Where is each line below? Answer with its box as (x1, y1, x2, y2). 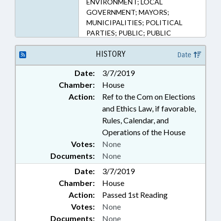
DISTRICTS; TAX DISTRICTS (86, 70, 179, 78)
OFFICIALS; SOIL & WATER (86, 39, 173, 47)
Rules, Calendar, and (102, 115, 169, 125)
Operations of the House (102, 127, 185, 137)
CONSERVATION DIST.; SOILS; (86, 49, 185, 58)
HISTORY (95, 49, 125, 59)
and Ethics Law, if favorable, (102, 104, 196, 113)
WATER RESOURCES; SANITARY (86, 60, 190, 68)
